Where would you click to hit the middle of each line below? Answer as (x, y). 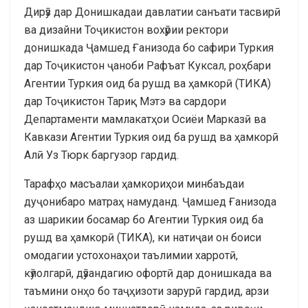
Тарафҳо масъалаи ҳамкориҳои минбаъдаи (134, 184)
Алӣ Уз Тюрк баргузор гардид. (101, 155)
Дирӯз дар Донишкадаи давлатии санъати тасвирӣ (152, 12)
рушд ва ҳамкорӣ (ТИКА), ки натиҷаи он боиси (143, 237)
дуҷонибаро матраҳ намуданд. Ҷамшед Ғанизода (150, 201)
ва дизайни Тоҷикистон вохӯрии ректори (126, 30)
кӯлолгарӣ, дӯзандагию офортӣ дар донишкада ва (148, 273)
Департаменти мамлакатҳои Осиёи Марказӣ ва (145, 119)
